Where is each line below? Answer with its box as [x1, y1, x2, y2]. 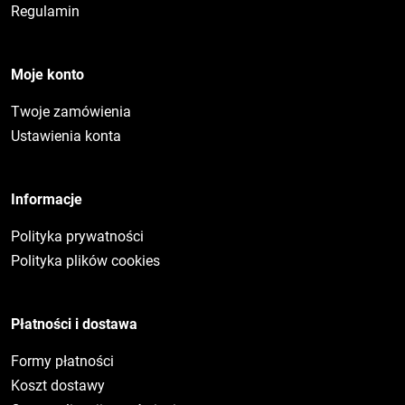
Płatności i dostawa [11, 315, 137, 333]
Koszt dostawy [11, 376, 105, 394]
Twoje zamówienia [11, 102, 131, 120]
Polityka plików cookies [11, 251, 160, 269]
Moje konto [11, 65, 84, 83]
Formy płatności [11, 352, 114, 370]
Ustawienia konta [11, 127, 121, 145]
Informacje [11, 190, 82, 208]
